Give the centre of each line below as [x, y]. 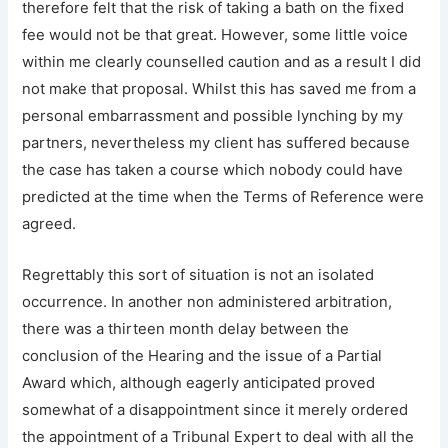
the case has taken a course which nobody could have [213, 170]
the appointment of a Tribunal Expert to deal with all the [218, 436]
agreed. [49, 224]
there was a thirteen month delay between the [186, 328]
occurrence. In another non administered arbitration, [207, 301]
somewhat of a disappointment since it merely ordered [215, 409]
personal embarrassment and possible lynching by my [213, 116]
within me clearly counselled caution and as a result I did [222, 62]
